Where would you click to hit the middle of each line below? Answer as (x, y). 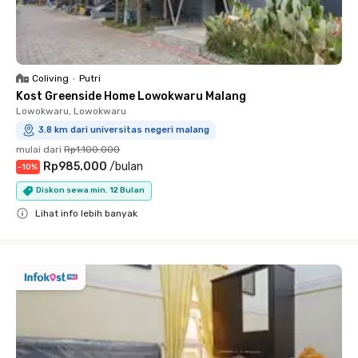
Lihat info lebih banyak (86, 213)
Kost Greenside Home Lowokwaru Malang (131, 96)
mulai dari (39, 149)
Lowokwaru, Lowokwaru (71, 111)
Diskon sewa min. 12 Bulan (90, 191)
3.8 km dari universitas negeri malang (124, 129)
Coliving (50, 78)
